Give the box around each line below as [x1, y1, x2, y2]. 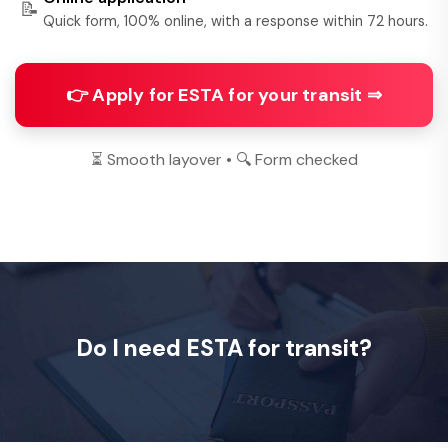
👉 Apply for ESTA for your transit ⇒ [65, 83, 382, 107]
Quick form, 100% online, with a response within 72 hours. [43, 12, 428, 30]
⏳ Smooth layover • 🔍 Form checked [90, 149, 358, 170]
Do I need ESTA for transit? [76, 333, 372, 363]
